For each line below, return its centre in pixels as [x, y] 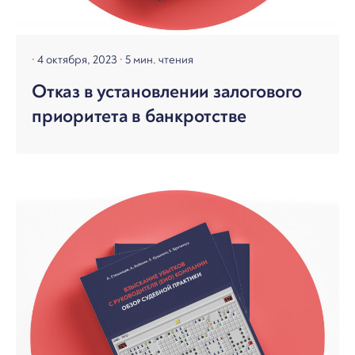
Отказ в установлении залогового [167, 92]
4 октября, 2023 [78, 60]
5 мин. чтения [159, 60]
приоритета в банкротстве [139, 116]
